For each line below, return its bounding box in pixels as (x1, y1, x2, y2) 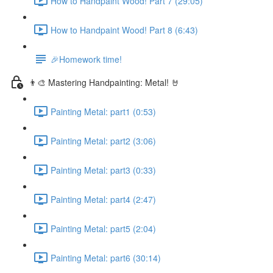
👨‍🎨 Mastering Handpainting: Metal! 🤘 (29, 76, 180, 88)
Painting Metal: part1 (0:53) (51, 105, 156, 118)
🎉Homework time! (51, 52, 122, 65)
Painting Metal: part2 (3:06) (51, 134, 156, 147)
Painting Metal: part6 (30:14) (51, 251, 161, 264)
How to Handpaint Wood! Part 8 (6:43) (51, 23, 198, 36)
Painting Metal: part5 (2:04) (51, 222, 156, 235)
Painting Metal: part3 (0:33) (51, 163, 156, 176)
